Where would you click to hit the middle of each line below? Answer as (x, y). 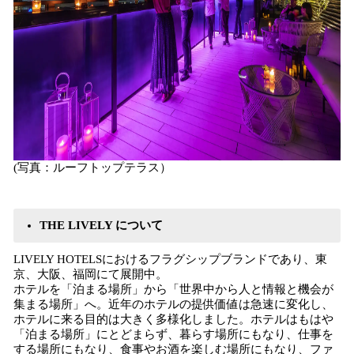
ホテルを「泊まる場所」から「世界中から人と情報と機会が (173, 289)
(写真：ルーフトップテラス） (92, 168)
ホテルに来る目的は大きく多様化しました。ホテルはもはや (173, 319)
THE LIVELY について (101, 225)
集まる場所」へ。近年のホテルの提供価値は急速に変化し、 (173, 304)
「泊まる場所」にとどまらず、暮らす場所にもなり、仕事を (173, 334)
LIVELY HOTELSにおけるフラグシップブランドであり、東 (170, 259)
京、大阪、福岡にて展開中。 (90, 274)
